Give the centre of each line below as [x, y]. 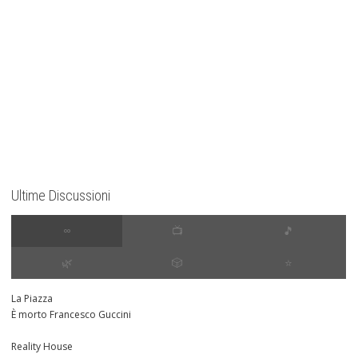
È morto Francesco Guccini [71, 315]
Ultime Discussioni [61, 196]
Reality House [42, 347]
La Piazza [32, 299]
